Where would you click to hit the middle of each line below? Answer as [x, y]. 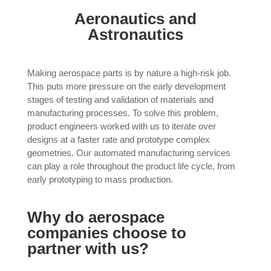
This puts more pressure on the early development [126, 86]
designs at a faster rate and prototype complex [118, 139]
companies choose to [106, 233]
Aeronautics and [135, 19]
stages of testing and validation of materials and [120, 100]
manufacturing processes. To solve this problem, [122, 113]
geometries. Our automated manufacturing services [129, 153]
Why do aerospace [96, 217]
